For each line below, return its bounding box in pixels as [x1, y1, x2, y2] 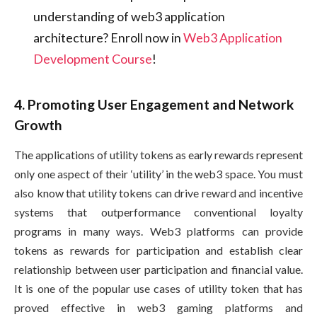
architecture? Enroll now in [33, 29, 183, 45]
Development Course [33, 50, 152, 67]
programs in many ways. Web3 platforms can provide [14, 224, 303, 238]
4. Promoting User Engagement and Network [14, 96, 294, 113]
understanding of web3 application [33, 8, 225, 24]
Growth [14, 116, 62, 133]
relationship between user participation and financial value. [14, 263, 303, 277]
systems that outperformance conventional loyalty [14, 205, 303, 219]
